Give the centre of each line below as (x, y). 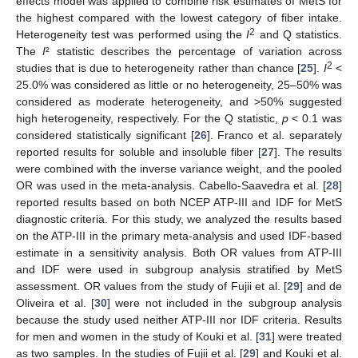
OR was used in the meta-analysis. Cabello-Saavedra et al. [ (171, 186)
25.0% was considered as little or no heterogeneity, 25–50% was (179, 85)
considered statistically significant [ (105, 135)
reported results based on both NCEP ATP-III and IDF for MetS (179, 203)
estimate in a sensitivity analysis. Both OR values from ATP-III (179, 253)
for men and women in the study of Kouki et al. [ (137, 337)
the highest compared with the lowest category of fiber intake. (179, 18)
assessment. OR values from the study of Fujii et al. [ (151, 286)
